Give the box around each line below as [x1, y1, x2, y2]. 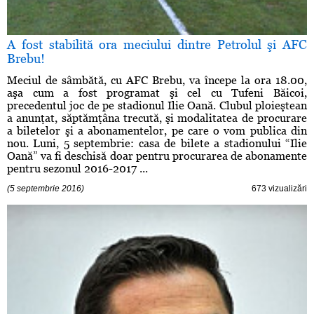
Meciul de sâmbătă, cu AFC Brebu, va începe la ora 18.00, [7, 74, 307, 88]
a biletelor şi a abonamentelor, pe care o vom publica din [7, 124, 307, 138]
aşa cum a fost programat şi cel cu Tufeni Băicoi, [7, 86, 307, 100]
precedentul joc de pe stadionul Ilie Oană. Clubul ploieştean [7, 99, 307, 113]
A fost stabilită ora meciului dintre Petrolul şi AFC [7, 37, 307, 53]
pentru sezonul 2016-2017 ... [7, 162, 148, 176]
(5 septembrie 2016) [7, 184, 84, 194]
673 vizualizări [252, 184, 307, 194]
